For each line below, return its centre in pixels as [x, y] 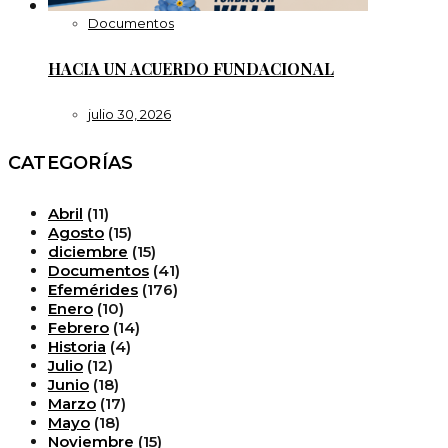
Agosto [76, 232]
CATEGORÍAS [71, 162]
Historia [77, 346]
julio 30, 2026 [129, 113]
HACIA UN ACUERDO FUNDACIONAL [191, 69]
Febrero [78, 327]
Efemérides [93, 289]
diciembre [88, 251]
